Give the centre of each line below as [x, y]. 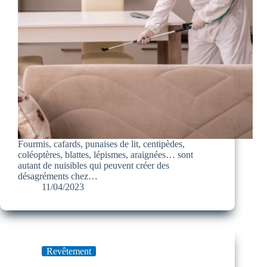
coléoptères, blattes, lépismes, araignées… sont [105, 155]
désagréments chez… [58, 176]
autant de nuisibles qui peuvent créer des [94, 166]
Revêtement [69, 252]
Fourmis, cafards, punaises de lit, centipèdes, [101, 144]
